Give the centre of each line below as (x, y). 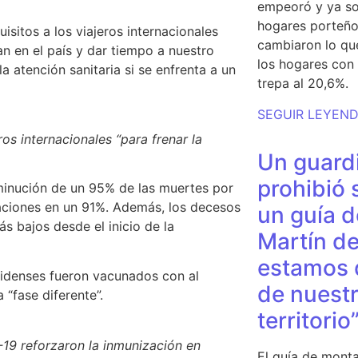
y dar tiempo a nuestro (145, 50)
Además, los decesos (175, 207)
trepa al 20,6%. (302, 84)
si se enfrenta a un (178, 69)
